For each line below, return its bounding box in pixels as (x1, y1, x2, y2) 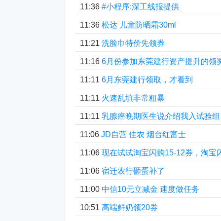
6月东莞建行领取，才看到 (102, 75, 193, 84)
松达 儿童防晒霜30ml (102, 21, 176, 29)
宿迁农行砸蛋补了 (102, 167, 165, 175)
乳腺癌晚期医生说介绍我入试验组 (102, 112, 220, 120)
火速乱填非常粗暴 (102, 94, 165, 102)
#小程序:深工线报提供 (102, 2, 179, 11)
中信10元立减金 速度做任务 (102, 185, 199, 193)
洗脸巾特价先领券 (102, 39, 165, 47)
